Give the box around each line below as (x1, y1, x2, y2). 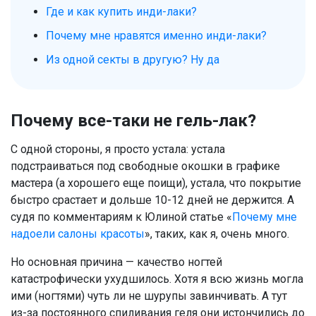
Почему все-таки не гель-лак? (11, 110, 256, 130)
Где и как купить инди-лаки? (46, 5, 197, 19)
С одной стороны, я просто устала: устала (11, 142, 225, 156)
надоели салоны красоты (11, 226, 145, 241)
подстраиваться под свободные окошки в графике (11, 159, 280, 173)
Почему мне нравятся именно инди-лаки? (46, 29, 267, 43)
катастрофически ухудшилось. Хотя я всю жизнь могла (11, 272, 303, 286)
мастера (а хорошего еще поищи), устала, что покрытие (11, 176, 301, 190)
